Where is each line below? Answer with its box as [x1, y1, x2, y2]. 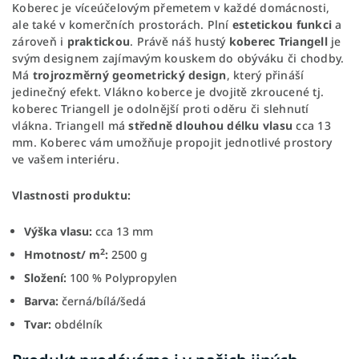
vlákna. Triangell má [12, 117, 125, 133]
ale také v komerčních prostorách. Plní [12, 16, 232, 32]
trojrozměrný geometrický [29, 67, 185, 83]
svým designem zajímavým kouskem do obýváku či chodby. [12, 50, 345, 66]
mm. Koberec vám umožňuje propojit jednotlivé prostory [12, 134, 333, 150]
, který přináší [226, 67, 305, 83]
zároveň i [12, 33, 67, 49]
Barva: [24, 292, 58, 309]
